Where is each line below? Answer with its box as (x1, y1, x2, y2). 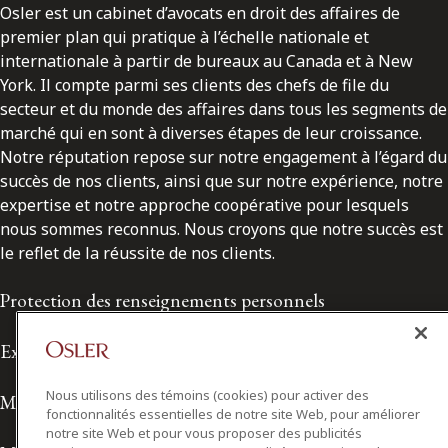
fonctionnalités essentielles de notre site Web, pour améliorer (46, 405, 420, 423)
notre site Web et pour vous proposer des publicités (46, 424, 362, 442)
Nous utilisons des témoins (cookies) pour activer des (46, 386, 369, 404)
